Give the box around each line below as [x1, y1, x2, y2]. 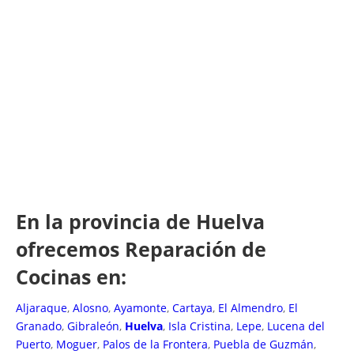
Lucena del [267, 318, 325, 333]
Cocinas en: [16, 262, 126, 290]
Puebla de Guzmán [213, 336, 314, 352]
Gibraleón [67, 318, 119, 333]
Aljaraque [16, 299, 67, 315]
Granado [16, 318, 62, 333]
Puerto [16, 336, 51, 352]
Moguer [56, 336, 97, 352]
